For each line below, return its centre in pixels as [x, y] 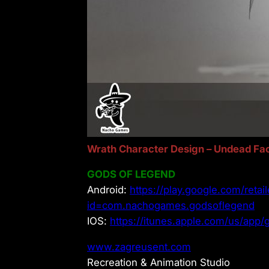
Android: [108, 190]
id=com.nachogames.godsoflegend [171, 206]
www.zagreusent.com [139, 247]
